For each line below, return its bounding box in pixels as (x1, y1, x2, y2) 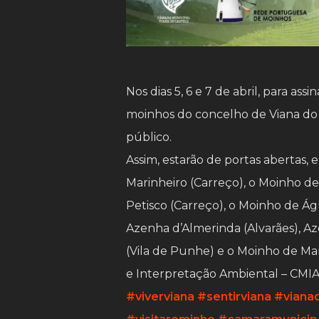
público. (126, 130, 172, 145)
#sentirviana (197, 290, 272, 304)
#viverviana (126, 290, 195, 304)
